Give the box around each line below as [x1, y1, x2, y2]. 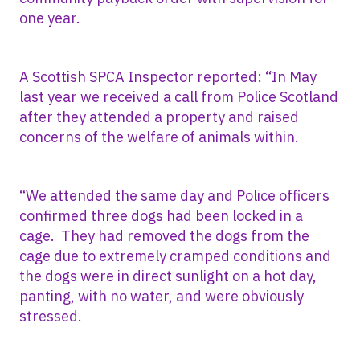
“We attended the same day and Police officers [19, 186, 329, 205]
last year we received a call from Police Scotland [19, 87, 338, 106]
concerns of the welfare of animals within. [19, 127, 299, 146]
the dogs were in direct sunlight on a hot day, [19, 266, 317, 285]
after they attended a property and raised [19, 107, 299, 126]
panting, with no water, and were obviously [19, 286, 304, 305]
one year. [19, 8, 80, 27]
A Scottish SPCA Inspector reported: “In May [19, 67, 317, 86]
